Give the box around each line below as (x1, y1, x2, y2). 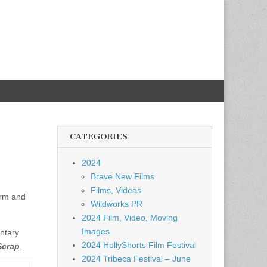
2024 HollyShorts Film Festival (82, 240, 196, 250)
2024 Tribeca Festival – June (82, 254, 191, 263)
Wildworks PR (91, 199, 142, 209)
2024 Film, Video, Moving (82, 213, 178, 222)
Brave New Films (91, 172, 154, 181)
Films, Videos (91, 185, 141, 195)
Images (82, 226, 110, 236)
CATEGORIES (70, 132, 128, 142)
